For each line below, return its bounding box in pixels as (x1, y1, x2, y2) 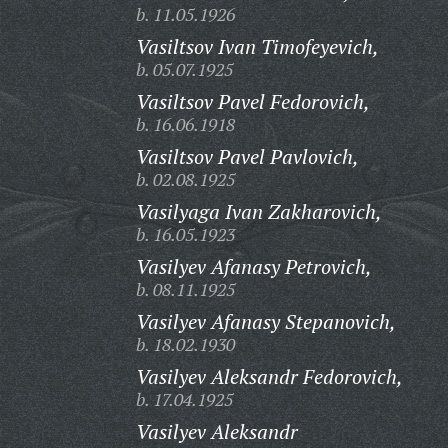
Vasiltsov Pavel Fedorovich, (135, 88, 370, 115)
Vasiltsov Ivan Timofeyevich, (135, 33, 379, 60)
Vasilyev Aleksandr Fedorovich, (135, 363, 403, 390)
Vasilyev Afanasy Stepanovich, (135, 308, 396, 335)
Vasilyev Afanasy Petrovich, (135, 253, 372, 280)
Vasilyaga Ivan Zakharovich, (135, 198, 382, 225)
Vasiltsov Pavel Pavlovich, (135, 143, 359, 170)
